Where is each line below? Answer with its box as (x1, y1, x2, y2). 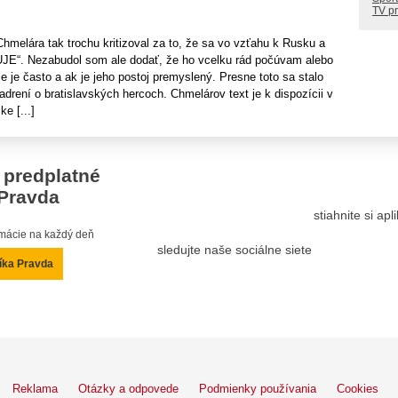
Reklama (12, 382, 58, 396)
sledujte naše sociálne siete (157, 243, 313, 257)
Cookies (337, 382, 378, 396)
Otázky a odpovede (78, 382, 179, 396)
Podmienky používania (199, 382, 316, 396)
